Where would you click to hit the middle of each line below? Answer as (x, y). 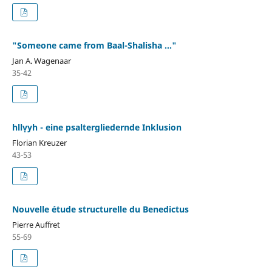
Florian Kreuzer (39, 142)
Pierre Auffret (36, 224)
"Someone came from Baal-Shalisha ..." (94, 45)
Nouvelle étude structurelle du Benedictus (100, 209)
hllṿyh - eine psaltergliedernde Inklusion (97, 127)
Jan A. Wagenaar (41, 60)
